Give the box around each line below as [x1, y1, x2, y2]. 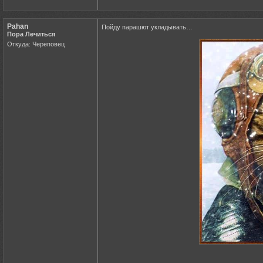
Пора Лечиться [7, 30, 55, 38]
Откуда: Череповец [7, 40, 65, 48]
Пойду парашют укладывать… [102, 23, 193, 31]
